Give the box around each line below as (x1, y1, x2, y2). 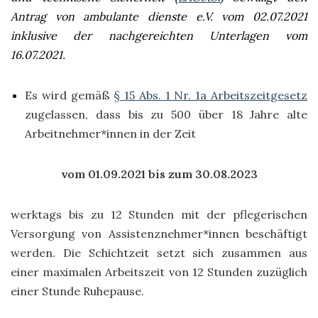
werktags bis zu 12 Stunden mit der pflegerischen (11, 207, 307, 221)
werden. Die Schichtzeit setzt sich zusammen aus (11, 246, 307, 260)
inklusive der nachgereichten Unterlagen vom (11, 28, 307, 43)
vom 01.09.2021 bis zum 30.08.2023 (60, 167, 258, 181)
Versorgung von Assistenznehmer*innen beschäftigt (11, 226, 307, 241)
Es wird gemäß (25, 88, 114, 102)
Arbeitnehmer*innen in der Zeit (25, 126, 196, 141)
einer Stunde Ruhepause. (11, 284, 144, 298)
